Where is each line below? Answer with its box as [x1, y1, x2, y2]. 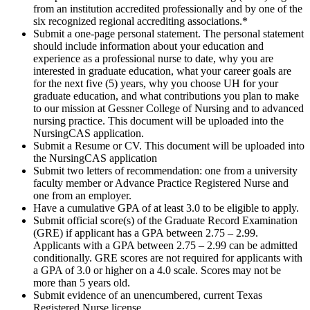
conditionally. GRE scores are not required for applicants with [33, 252, 302, 264]
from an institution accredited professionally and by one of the [33, 3, 302, 15]
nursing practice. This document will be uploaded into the [33, 115, 284, 127]
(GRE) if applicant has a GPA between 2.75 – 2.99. [33, 227, 258, 239]
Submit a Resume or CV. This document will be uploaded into [33, 140, 304, 152]
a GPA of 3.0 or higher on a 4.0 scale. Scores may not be [33, 264, 281, 277]
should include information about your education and [33, 40, 264, 53]
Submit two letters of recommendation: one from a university [33, 165, 298, 177]
